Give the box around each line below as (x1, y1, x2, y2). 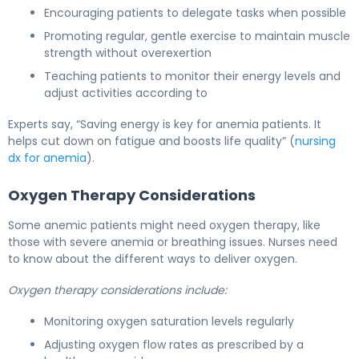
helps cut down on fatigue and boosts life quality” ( (8, 132, 295, 149)
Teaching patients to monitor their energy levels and (44, 67, 341, 84)
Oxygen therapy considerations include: (8, 281, 227, 298)
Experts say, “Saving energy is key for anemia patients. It (8, 115, 321, 132)
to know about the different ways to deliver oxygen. (8, 250, 297, 267)
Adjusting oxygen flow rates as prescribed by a (44, 336, 304, 353)
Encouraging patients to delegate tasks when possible (44, 4, 346, 21)
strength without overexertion (44, 44, 212, 61)
